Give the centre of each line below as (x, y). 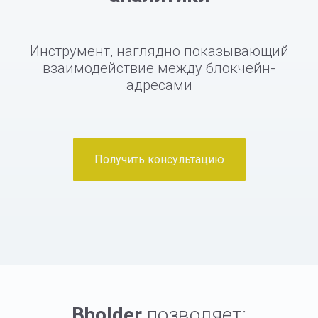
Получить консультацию (159, 159)
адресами (159, 85)
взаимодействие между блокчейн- (159, 68)
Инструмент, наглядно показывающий (159, 51)
